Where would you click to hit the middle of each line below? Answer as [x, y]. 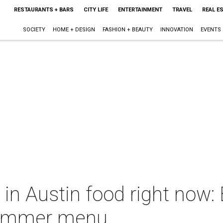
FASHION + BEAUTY [127, 30]
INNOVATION [176, 30]
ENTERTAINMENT [140, 10]
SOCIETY [34, 30]
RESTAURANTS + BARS [44, 10]
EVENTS [211, 30]
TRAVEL [182, 10]
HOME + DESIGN [74, 30]
